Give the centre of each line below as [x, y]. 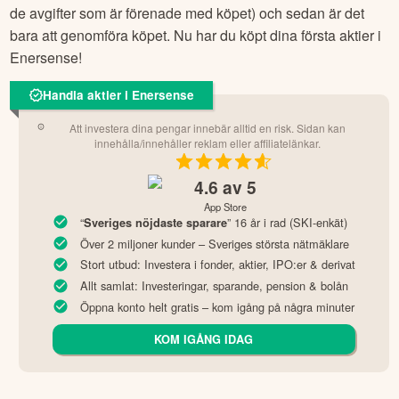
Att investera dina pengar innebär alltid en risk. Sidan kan [208, 127]
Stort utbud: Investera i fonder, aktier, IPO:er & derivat [217, 265]
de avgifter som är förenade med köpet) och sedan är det [187, 13]
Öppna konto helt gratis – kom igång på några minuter [217, 306]
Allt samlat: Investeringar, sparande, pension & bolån [214, 286]
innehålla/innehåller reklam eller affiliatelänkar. [208, 142]
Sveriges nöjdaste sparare [155, 222]
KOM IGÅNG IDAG [204, 339]
